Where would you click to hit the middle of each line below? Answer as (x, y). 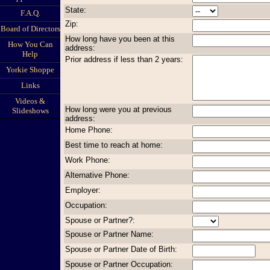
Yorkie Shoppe (30, 70)
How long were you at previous (118, 109)
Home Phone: (89, 130)
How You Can (30, 44)
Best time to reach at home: (114, 145)
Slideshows (30, 111)
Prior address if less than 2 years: (124, 59)
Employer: (83, 190)
